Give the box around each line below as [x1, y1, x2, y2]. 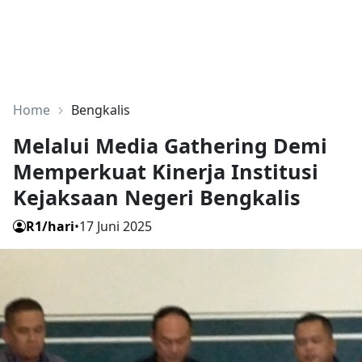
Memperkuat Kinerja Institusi [13, 158, 318, 186]
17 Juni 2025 [79, 217, 152, 236]
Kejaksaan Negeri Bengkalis [13, 183, 301, 212]
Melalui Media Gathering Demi [13, 132, 327, 160]
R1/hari [26, 217, 74, 236]
